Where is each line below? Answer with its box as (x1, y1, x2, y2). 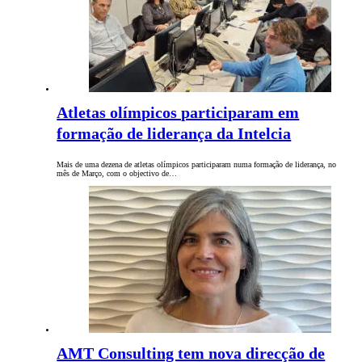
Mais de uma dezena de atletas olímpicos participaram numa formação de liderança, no (57, 160, 337, 170)
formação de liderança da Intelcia (57, 124, 292, 143)
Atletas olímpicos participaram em (57, 103, 300, 122)
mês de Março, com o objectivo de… (57, 169, 178, 179)
